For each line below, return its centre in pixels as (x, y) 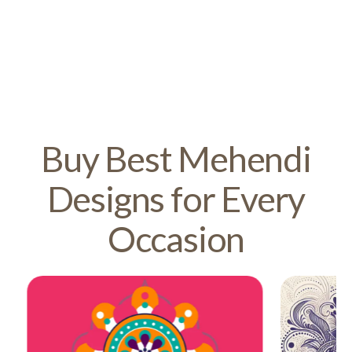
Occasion (176, 238)
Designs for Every (176, 198)
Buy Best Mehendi (176, 158)
